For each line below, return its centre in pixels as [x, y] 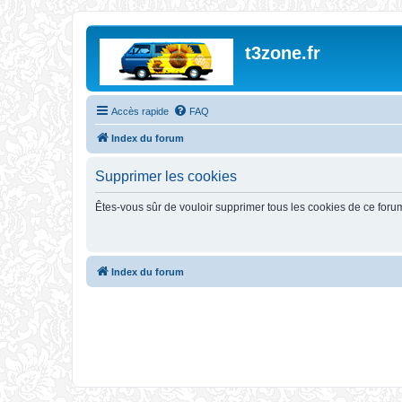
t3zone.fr [283, 53]
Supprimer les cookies [166, 176]
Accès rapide [140, 111]
